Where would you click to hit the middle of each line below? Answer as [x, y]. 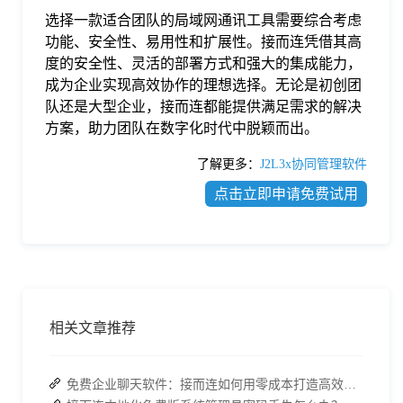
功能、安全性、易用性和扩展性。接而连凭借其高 [203, 42]
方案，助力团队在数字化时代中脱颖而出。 [182, 129]
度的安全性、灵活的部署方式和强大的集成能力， [203, 64]
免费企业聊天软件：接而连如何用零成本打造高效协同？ [350, 385]
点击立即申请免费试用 [286, 194]
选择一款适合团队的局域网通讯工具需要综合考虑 [203, 21]
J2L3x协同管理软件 [313, 165]
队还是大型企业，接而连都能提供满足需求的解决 [203, 107]
